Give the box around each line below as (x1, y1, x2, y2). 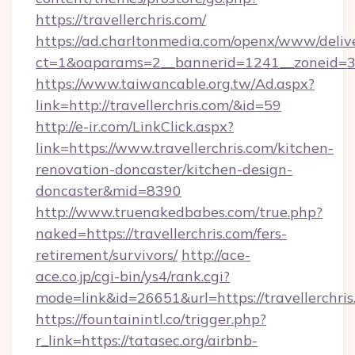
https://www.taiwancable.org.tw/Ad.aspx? (36, 74, 315, 93)
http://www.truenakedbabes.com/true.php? (36, 203, 323, 221)
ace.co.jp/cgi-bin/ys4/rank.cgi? (36, 267, 230, 285)
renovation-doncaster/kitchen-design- (36, 160, 292, 178)
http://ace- (181, 246, 250, 264)
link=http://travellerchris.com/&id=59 (36, 96, 281, 114)
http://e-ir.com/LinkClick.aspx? (36, 117, 234, 136)
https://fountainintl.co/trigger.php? (36, 310, 266, 328)
